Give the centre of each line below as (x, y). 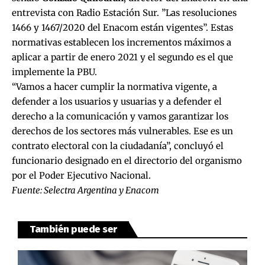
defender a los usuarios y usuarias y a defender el (117, 101)
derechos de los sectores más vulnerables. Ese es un (122, 131)
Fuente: (28, 190)
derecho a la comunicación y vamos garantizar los (120, 116)
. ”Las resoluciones (197, 12)
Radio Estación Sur (117, 12)
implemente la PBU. (54, 72)
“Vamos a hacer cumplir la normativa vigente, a (114, 86)
